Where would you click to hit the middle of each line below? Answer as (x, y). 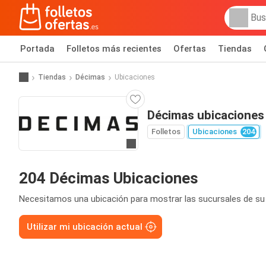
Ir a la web (150, 145)
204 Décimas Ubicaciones (109, 178)
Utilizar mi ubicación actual (85, 227)
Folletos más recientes (114, 49)
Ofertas (190, 49)
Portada (37, 49)
